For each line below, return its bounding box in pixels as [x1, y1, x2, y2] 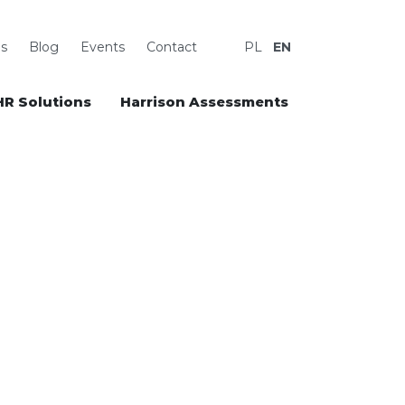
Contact [146, 39, 197, 55]
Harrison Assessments [120, 94, 288, 110]
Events [80, 39, 125, 55]
